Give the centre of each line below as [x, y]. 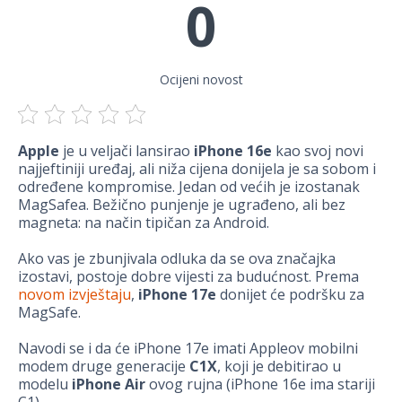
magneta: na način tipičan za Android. [144, 223]
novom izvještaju [74, 295]
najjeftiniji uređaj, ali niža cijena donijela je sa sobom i [197, 169]
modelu [45, 385]
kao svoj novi [318, 151]
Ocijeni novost [201, 80]
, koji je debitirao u [279, 367]
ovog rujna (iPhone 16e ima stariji [260, 385]
